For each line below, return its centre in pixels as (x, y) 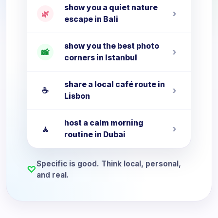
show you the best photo (112, 46)
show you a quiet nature (111, 8)
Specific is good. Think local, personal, (109, 164)
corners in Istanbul (101, 58)
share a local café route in (115, 84)
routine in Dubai (95, 135)
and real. (53, 175)
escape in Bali (91, 19)
